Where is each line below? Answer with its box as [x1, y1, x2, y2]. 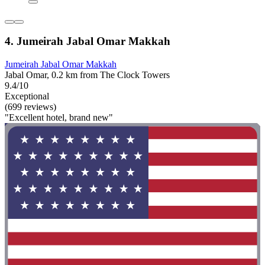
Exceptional [5, 91, 49, 102]
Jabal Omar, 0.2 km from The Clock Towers [5, 70, 170, 80]
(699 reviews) [5, 102, 56, 112]
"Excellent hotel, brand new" [5, 112, 113, 123]
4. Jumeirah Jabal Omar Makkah [5, 35, 170, 48]
